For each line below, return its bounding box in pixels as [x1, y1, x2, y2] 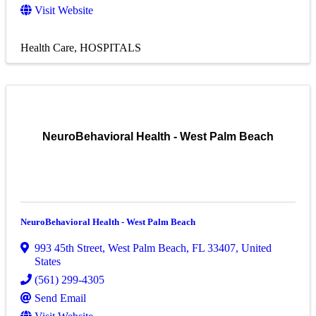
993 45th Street [35, 242, 102, 255]
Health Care [20, 42, 74, 54]
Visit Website [35, 4, 93, 17]
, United [236, 242, 272, 255]
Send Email [35, 292, 86, 305]
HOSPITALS [80, 42, 141, 54]
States [35, 255, 61, 268]
